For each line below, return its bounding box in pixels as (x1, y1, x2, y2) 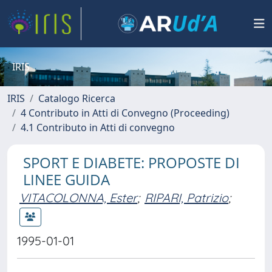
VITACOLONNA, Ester (19, 190, 137, 205)
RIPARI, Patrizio (144, 190, 228, 205)
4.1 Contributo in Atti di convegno (21, 121, 175, 134)
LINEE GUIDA (23, 169, 110, 189)
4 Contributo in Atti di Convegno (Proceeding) (21, 106, 229, 120)
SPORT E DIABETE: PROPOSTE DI (23, 152, 240, 172)
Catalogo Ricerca (38, 92, 115, 105)
